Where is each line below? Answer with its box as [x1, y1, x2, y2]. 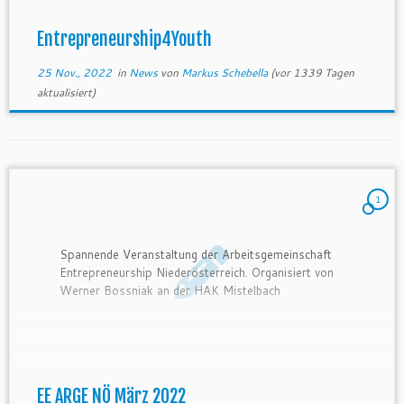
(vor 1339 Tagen [267, 65, 354, 80]
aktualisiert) [36, 85, 96, 100]
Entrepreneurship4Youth [36, 28, 212, 50]
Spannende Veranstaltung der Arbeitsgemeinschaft [60, 245, 333, 262]
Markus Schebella [180, 65, 268, 80]
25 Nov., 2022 [36, 65, 112, 80]
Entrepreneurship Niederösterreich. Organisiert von [60, 263, 335, 280]
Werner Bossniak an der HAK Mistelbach [60, 281, 281, 298]
